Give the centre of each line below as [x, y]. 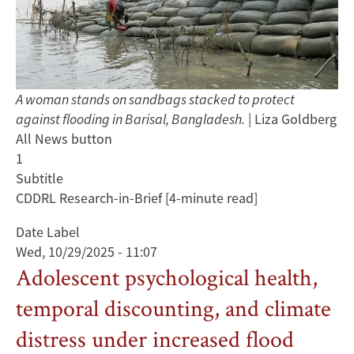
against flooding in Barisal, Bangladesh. [130, 119]
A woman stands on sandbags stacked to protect [155, 99]
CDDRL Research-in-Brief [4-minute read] [137, 198]
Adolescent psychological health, [167, 277]
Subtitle [40, 178]
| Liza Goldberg [292, 119]
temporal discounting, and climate [173, 308]
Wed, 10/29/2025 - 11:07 [87, 252]
